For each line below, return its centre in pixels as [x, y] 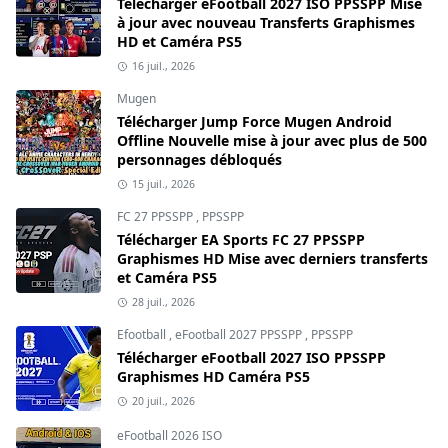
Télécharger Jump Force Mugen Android [254, 122]
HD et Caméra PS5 [179, 42]
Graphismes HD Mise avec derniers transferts [272, 259]
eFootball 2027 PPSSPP [240, 335]
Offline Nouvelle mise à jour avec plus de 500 [272, 141]
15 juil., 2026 [163, 184]
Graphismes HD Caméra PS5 [213, 377]
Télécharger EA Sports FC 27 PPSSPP [241, 240]
